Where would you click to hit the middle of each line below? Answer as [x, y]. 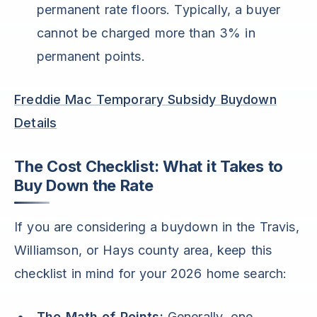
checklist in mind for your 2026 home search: [151, 274]
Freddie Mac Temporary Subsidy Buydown [145, 100]
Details [36, 123]
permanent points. [91, 57]
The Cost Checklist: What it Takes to [149, 167]
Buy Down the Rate [84, 186]
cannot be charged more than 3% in [146, 33]
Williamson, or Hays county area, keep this [143, 250]
